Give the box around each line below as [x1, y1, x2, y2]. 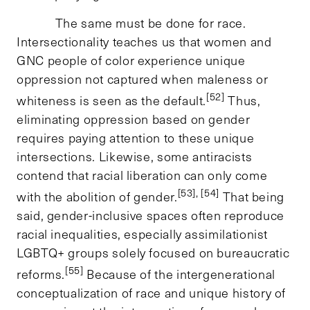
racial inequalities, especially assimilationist [17, 225, 268, 242]
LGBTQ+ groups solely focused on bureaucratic [17, 244, 290, 261]
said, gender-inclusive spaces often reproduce [17, 206, 284, 224]
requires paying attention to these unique [17, 129, 255, 146]
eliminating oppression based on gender [17, 110, 250, 127]
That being [219, 188, 285, 205]
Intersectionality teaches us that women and [17, 33, 272, 50]
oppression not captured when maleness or [17, 70, 268, 87]
